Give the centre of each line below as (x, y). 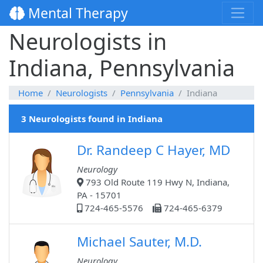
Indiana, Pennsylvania (122, 68)
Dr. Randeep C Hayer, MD (154, 150)
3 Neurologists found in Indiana (92, 119)
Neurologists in (88, 42)
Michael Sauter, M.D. (139, 242)
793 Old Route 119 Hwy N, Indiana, (156, 182)
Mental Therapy (76, 13)
